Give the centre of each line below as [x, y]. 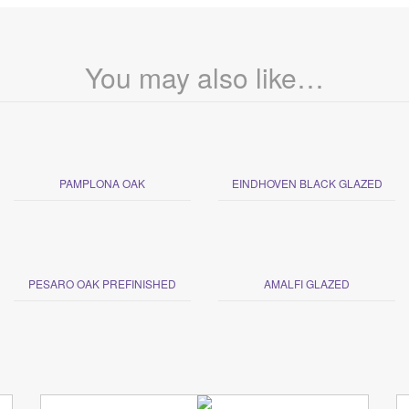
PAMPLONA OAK [102, 183]
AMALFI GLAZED [307, 283]
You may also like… [204, 77]
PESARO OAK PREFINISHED [102, 283]
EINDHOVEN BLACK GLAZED [307, 183]
